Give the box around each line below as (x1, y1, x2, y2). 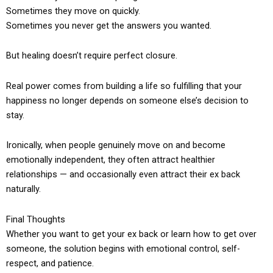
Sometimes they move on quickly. (6, 5, 140, 16)
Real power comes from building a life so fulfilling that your (6, 80, 242, 91)
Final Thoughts (6, 213, 65, 225)
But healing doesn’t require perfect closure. (6, 50, 177, 62)
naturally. (6, 183, 41, 195)
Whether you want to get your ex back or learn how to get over (6, 228, 257, 239)
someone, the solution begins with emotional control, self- (6, 243, 240, 254)
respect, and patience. (6, 257, 94, 269)
